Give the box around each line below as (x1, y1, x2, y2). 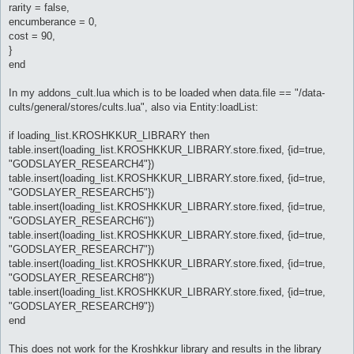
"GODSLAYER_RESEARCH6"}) (9, 214, 154, 227)
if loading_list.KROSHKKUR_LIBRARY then (9, 129, 209, 141)
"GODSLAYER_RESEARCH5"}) (9, 186, 154, 198)
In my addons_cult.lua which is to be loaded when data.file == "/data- (9, 86, 325, 99)
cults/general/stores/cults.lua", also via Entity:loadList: (9, 100, 258, 113)
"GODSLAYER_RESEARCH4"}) (9, 157, 154, 170)
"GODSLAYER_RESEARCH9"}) (9, 299, 154, 312)
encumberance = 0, (9, 15, 97, 28)
